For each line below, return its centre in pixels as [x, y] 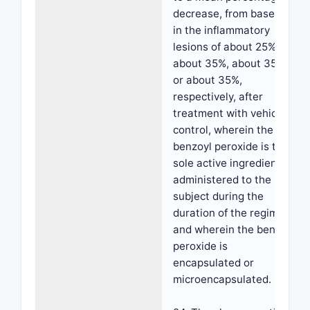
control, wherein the [223, 130]
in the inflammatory [221, 30]
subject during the [218, 196]
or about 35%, [208, 80]
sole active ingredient [227, 163]
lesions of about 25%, [226, 47]
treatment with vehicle [229, 113]
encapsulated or [213, 263]
